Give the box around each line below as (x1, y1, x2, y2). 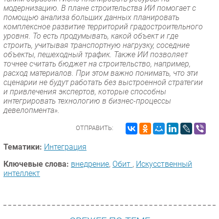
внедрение (71, 159, 109, 169)
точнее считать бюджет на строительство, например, (3, 59, 191, 68)
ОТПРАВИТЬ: (76, 124, 113, 131)
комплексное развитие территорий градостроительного (3, 22, 203, 31)
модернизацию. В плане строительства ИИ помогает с (3, 3, 196, 13)
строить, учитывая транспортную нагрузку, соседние (3, 40, 190, 50)
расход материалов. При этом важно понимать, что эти (3, 68, 198, 78)
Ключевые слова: (3, 159, 69, 169)
